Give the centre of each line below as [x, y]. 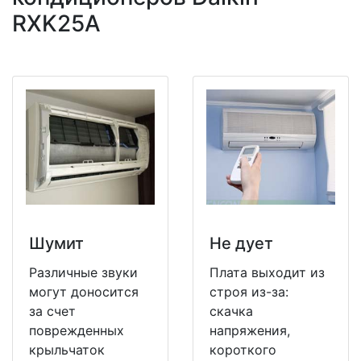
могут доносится [84, 291]
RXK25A [56, 23]
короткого [243, 349]
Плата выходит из [267, 272]
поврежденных [77, 330]
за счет [52, 311]
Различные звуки [83, 272]
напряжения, [250, 330]
